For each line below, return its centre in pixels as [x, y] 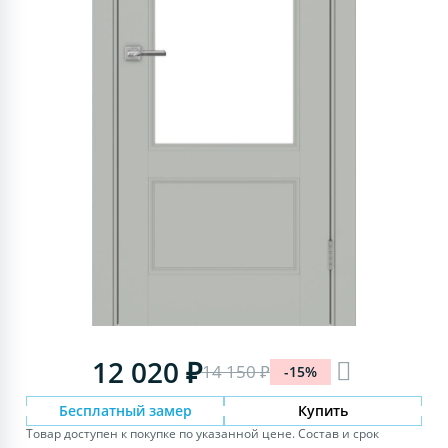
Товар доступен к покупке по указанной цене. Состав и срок [203, 433]
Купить [322, 410]
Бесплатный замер [125, 410]
